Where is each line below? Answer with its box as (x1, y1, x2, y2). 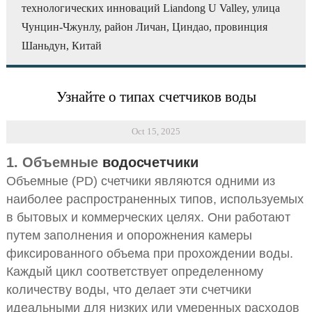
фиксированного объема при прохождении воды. (6, 247, 293, 261)
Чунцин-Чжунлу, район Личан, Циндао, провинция (22, 21, 268, 33)
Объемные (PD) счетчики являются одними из (6, 174, 275, 189)
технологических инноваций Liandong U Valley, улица (22, 2, 281, 15)
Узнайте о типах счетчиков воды (56, 88, 256, 105)
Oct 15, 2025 (132, 126, 180, 137)
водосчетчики (102, 155, 198, 171)
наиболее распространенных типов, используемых (6, 192, 304, 207)
